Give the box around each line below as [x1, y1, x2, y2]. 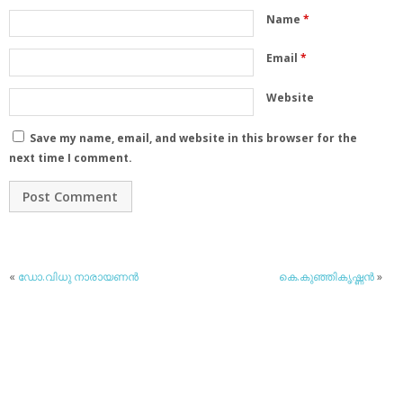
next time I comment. [9, 150, 132, 166]
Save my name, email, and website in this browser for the [30, 130, 357, 147]
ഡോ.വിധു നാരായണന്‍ [18, 268, 139, 284]
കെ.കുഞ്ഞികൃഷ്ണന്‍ [279, 268, 375, 284]
